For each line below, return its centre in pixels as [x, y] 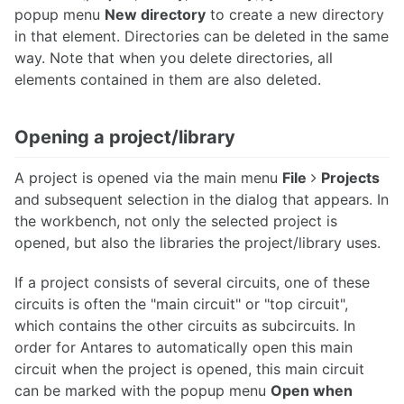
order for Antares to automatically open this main [184, 348]
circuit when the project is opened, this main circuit [189, 369]
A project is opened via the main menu [148, 177]
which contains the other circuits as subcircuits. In [185, 326]
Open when [312, 391]
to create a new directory [295, 14]
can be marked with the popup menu [142, 391]
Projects [350, 177]
